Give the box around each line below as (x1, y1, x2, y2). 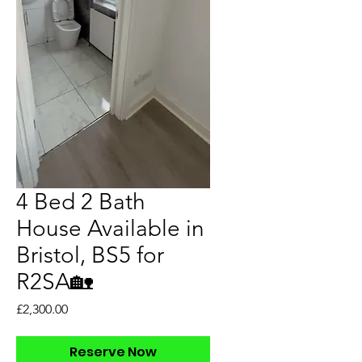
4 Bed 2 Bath (16, 188, 145, 215)
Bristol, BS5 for (16, 242, 164, 268)
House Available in (16, 215, 204, 242)
